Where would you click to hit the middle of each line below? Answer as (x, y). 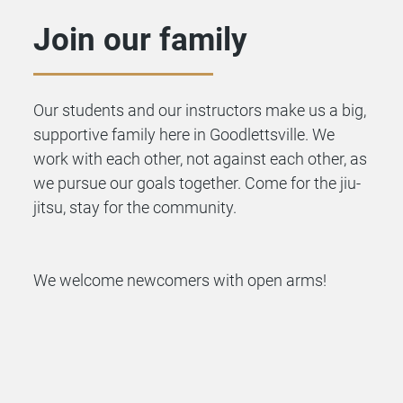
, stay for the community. (150, 207)
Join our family (141, 40)
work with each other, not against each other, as (201, 158)
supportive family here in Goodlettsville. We (184, 134)
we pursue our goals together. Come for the (187, 183)
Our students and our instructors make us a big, (200, 110)
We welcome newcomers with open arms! (180, 280)
